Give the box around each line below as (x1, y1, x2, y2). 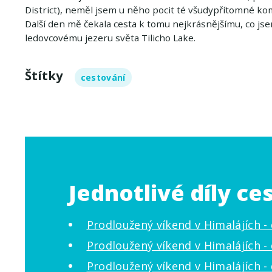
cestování (80, 71, 126, 83)
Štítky (24, 67, 63, 84)
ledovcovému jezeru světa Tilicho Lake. (24, 31, 195, 44)
